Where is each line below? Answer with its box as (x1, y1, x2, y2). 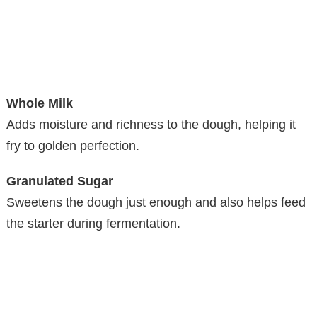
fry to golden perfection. (6, 138, 139, 153)
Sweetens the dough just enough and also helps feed (6, 195, 306, 209)
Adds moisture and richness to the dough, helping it (6, 117, 296, 132)
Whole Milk (6, 96, 73, 110)
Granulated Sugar (6, 173, 113, 188)
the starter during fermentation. (6, 216, 180, 231)
